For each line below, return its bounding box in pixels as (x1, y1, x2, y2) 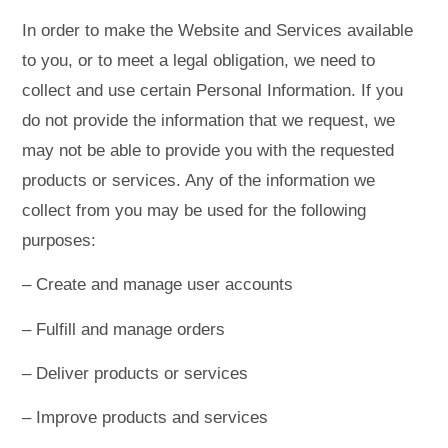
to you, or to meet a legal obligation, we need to (22, 50, 376, 70)
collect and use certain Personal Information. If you (22, 80, 404, 100)
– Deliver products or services (22, 364, 249, 384)
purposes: (22, 230, 97, 250)
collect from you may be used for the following (22, 200, 367, 220)
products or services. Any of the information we (22, 170, 376, 190)
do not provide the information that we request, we (22, 110, 396, 130)
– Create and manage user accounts (22, 275, 294, 295)
